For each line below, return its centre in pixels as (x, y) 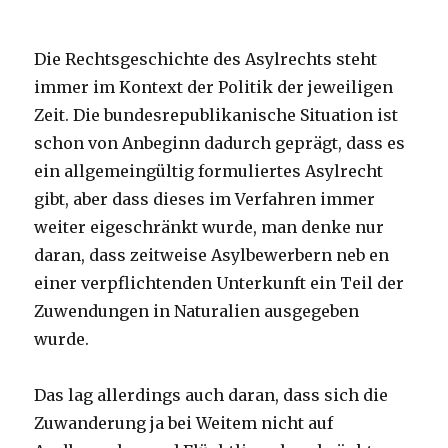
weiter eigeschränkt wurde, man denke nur (209, 227)
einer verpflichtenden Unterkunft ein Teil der (219, 283)
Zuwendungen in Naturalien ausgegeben (197, 311)
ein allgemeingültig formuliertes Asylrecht (209, 171)
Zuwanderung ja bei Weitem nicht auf (184, 423)
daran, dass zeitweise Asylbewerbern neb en (212, 255)
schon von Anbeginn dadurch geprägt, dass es (220, 143)
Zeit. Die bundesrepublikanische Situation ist (216, 115)
